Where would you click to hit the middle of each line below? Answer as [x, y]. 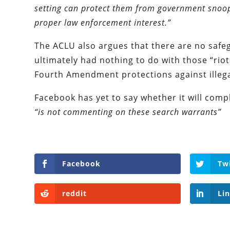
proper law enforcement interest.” [103, 23]
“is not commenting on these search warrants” [128, 112]
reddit [75, 194]
